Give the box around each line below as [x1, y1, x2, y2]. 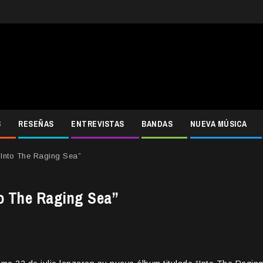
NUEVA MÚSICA [190, 119, 247, 130]
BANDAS [141, 119, 173, 130]
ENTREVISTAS [71, 119, 124, 130]
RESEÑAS [18, 119, 54, 130]
